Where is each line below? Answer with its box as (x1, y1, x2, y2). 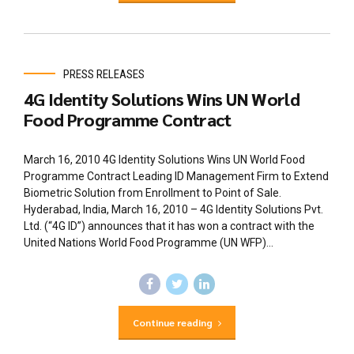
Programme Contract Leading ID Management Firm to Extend (24, 169, 329, 183)
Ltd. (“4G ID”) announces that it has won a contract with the (24, 219, 314, 232)
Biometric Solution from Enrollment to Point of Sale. (24, 186, 281, 199)
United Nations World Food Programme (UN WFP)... (24, 235, 273, 249)
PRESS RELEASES (63, 66, 145, 81)
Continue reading (132, 316, 213, 330)
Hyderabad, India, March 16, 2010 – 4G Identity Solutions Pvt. (24, 202, 323, 216)
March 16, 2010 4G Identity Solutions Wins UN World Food (24, 153, 305, 166)
